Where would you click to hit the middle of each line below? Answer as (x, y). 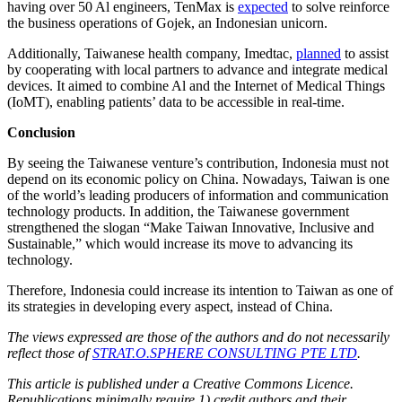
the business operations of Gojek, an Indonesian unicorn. (167, 22)
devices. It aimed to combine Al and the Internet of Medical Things (196, 85)
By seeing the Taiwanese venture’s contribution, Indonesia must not (198, 162)
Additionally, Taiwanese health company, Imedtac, (152, 53)
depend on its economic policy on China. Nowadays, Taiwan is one (198, 179)
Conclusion (41, 132)
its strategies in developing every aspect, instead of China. (170, 306)
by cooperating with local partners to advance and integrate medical (197, 69)
